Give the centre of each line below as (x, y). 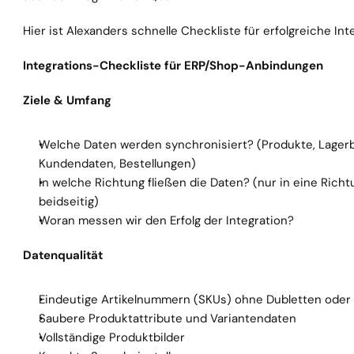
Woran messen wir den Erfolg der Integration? (166, 220)
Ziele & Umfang (67, 100)
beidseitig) (69, 201)
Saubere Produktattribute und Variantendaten (168, 318)
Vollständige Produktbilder (112, 337)
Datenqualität (63, 255)
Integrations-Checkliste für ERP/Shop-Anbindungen (173, 66)
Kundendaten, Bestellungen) (117, 164)
